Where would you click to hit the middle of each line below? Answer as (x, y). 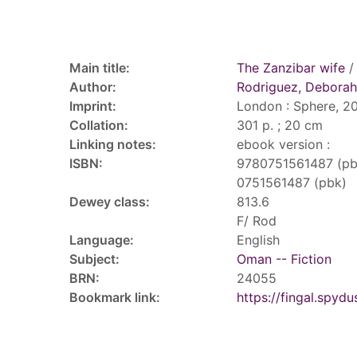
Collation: (99, 125)
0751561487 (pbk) (292, 182)
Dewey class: (110, 202)
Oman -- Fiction (284, 259)
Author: (93, 87)
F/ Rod (257, 221)
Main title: (100, 68)
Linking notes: (113, 144)
